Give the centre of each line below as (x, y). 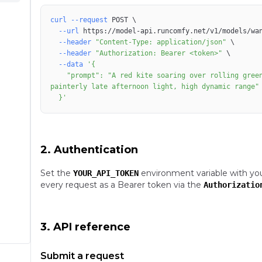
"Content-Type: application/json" (161, 42)
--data (71, 64)
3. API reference (85, 227)
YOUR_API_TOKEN (106, 173)
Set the (56, 173)
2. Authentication (89, 150)
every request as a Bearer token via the (121, 185)
